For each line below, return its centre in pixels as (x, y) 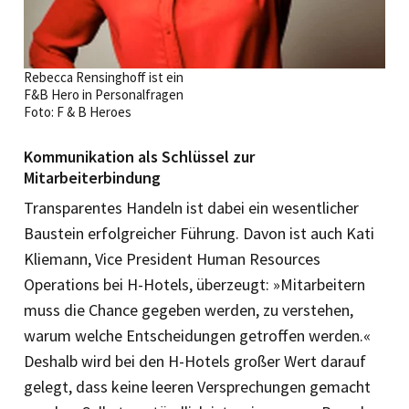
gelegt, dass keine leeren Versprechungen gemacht (197, 387)
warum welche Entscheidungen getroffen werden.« (197, 336)
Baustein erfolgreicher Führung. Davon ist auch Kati (199, 234)
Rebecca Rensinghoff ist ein (104, 78)
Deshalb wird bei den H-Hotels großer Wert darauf (195, 362)
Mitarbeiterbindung (92, 178)
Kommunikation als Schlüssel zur (139, 157)
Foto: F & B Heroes (78, 112)
